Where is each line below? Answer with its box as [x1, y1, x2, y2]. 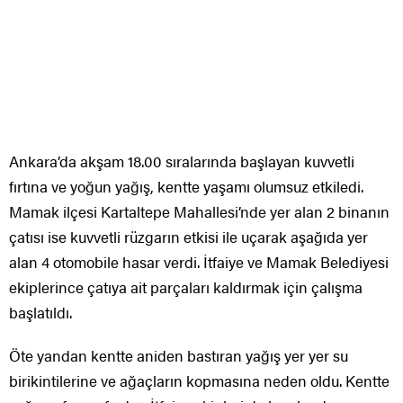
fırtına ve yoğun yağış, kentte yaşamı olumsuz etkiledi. [9, 175, 363, 197]
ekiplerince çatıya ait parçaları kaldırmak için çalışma [9, 275, 363, 298]
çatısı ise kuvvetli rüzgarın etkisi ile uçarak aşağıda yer [9, 225, 368, 247]
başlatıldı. [9, 300, 72, 323]
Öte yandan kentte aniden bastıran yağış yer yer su [9, 344, 348, 366]
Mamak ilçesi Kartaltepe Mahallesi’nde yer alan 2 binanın [9, 200, 390, 222]
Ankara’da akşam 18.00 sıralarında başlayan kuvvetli [9, 149, 354, 172]
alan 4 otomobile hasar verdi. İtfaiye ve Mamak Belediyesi [9, 250, 389, 273]
